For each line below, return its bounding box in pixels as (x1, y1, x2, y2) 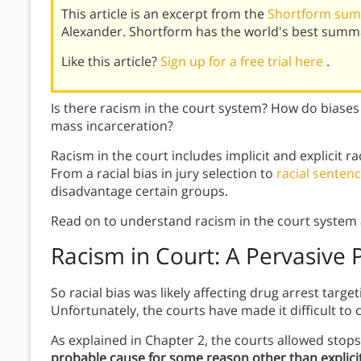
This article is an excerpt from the (61, 5, 268, 23)
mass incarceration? (51, 117, 173, 135)
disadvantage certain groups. (51, 182, 228, 201)
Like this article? (61, 52, 160, 71)
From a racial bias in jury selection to (51, 164, 276, 183)
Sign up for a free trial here (160, 52, 326, 71)
